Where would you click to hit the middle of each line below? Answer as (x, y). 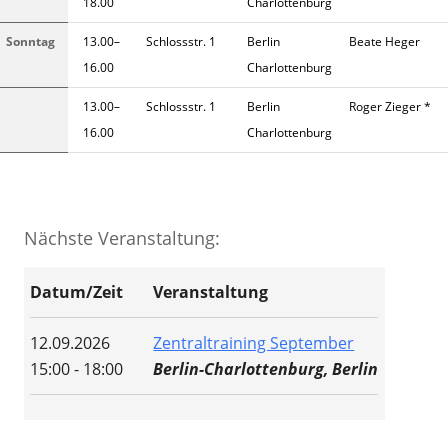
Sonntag (30, 42)
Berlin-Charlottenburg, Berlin (266, 369)
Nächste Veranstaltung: (122, 238)
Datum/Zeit (77, 292)
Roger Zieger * (390, 107)
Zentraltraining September (254, 343)
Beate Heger (384, 42)
